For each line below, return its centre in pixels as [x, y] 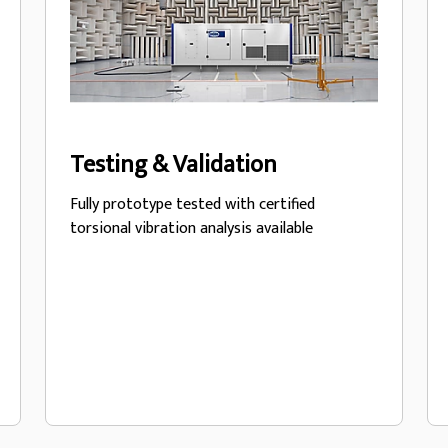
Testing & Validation [174, 165]
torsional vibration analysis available [192, 228]
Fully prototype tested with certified [193, 204]
